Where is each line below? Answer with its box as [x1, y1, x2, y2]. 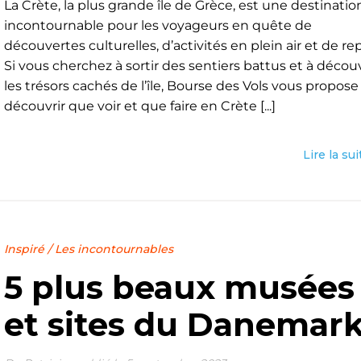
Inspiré [3, 242, 44, 256]
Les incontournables [54, 242, 173, 256]
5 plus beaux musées [3, 268, 355, 307]
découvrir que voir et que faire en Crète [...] [3, 98, 276, 114]
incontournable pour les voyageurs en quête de [3, 18, 312, 33]
